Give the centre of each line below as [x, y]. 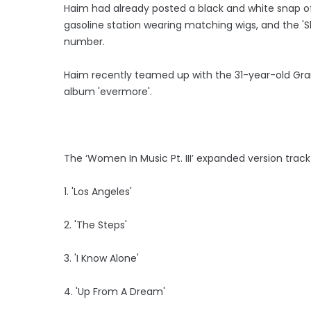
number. [84, 41]
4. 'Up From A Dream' [115, 291]
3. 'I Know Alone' [101, 258]
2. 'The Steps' [95, 225]
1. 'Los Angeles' [98, 191]
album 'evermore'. [108, 91]
